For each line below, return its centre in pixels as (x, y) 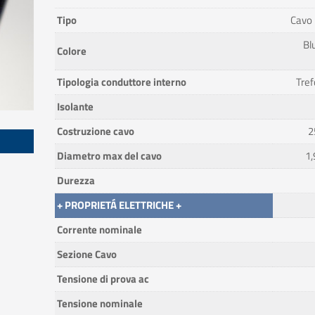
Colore (71, 51)
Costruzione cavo (95, 131)
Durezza (76, 180)
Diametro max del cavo (109, 156)
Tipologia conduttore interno (121, 82)
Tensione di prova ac (103, 279)
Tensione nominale (99, 303)
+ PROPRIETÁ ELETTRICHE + (119, 205)
